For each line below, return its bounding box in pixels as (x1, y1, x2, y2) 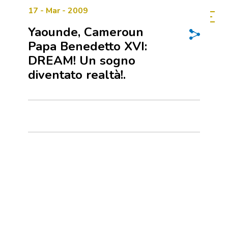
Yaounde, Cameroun (28, 24, 144, 40)
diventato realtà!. (28, 67, 126, 83)
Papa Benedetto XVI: (28, 38, 147, 54)
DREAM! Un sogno (28, 52, 135, 69)
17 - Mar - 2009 (28, 5, 88, 16)
